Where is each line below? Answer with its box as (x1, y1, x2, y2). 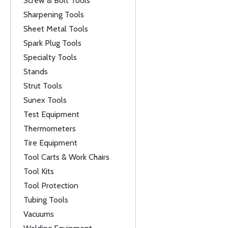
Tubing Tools (23, 195, 68, 205)
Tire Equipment (23, 138, 77, 148)
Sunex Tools (23, 95, 67, 105)
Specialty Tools (23, 52, 77, 62)
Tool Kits (23, 166, 54, 176)
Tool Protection (23, 181, 78, 190)
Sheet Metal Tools (23, 24, 88, 34)
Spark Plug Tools (23, 38, 81, 48)
